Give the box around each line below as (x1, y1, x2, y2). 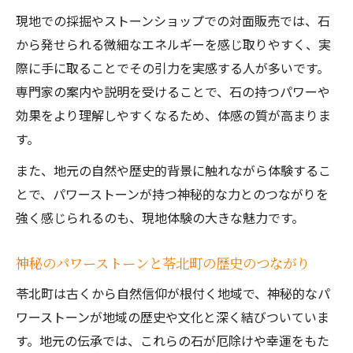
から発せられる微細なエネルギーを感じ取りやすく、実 (16, 35, 331, 54)
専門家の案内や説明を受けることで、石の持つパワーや (16, 82, 330, 101)
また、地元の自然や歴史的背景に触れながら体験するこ (16, 161, 331, 180)
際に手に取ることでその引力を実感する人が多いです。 (16, 58, 329, 77)
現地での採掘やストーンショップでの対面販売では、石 (16, 11, 330, 30)
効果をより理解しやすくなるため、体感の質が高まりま (16, 106, 331, 124)
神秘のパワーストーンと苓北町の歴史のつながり (16, 253, 310, 273)
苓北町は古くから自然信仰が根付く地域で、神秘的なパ (16, 284, 330, 303)
